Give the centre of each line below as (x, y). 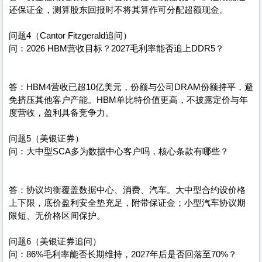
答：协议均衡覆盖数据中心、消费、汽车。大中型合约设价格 (127, 190)
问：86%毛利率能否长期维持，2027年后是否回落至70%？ (123, 254)
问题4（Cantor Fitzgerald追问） (70, 36)
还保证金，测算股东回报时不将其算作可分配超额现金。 (118, 10)
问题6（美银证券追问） (55, 242)
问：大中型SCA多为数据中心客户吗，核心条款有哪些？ (119, 151)
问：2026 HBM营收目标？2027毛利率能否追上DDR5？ (116, 49)
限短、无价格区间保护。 (57, 216)
